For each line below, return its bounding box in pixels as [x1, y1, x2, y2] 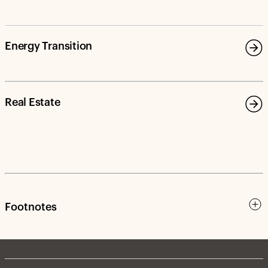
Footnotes [5, 201, 57, 212]
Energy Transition [5, 41, 93, 52]
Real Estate [5, 96, 60, 108]
